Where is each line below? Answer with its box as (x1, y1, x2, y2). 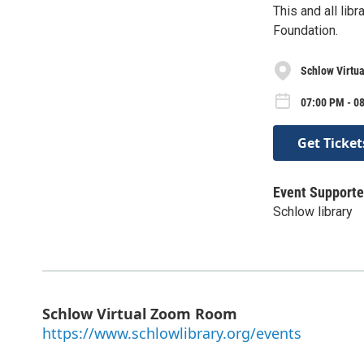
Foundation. (273, 23, 338, 38)
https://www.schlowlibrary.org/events (42, 323, 301, 343)
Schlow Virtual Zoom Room (42, 303, 237, 323)
